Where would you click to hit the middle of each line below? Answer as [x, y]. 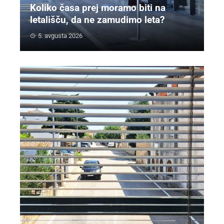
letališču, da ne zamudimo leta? [97, 20]
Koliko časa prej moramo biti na [98, 8]
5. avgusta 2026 [60, 36]
